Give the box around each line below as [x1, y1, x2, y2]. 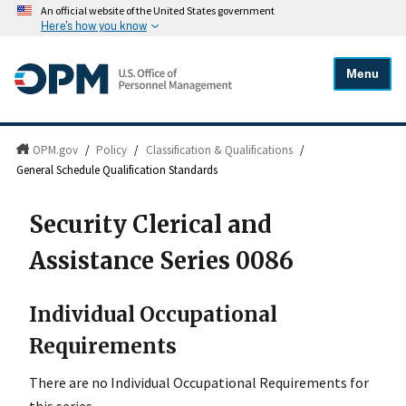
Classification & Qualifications [146, 142, 294, 159]
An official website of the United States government [41, 4, 275, 18]
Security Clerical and [29, 210, 272, 240]
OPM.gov [32, 142, 78, 159]
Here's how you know [41, 19, 147, 33]
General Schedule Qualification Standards [16, 162, 218, 179]
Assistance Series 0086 [29, 246, 294, 276]
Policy [96, 142, 128, 159]
